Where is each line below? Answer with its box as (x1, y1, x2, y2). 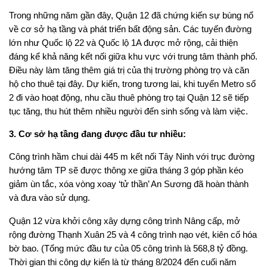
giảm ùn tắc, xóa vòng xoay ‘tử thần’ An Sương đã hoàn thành (9, 179, 249, 190)
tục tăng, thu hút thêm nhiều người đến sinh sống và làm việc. (9, 105, 248, 116)
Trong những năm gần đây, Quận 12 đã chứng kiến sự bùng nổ (9, 10, 253, 20)
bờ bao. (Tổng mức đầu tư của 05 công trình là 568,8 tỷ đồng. (9, 243, 248, 253)
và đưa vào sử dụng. (9, 193, 90, 203)
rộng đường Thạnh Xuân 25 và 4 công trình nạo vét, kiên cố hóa (9, 229, 257, 240)
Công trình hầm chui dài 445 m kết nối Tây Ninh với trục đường (9, 151, 254, 162)
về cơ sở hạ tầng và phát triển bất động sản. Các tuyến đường (9, 23, 252, 34)
